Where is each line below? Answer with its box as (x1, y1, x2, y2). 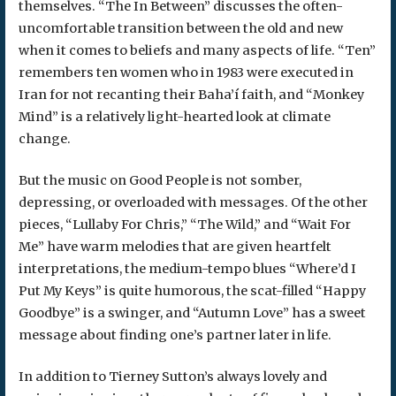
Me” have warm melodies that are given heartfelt (18, 238, 331, 255)
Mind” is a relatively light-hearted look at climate (18, 109, 331, 126)
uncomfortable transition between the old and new (18, 20, 343, 37)
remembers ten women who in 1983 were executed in (18, 65, 354, 81)
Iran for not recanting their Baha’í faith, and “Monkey (18, 87, 364, 103)
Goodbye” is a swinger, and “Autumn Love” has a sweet (18, 304, 366, 321)
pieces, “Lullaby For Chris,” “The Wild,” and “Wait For (18, 216, 351, 232)
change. (18, 131, 71, 148)
